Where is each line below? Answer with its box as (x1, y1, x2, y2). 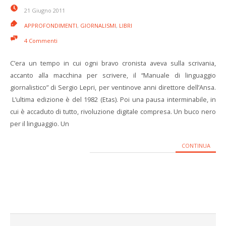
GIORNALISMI (80, 22, 116, 29)
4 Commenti (24, 37, 58, 44)
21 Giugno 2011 (24, 7, 65, 14)
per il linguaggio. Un (10, 119, 69, 128)
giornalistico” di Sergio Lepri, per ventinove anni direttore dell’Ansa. (10, 83, 216, 92)
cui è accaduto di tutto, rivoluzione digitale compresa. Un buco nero (10, 107, 216, 116)
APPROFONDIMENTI (24, 22, 77, 29)
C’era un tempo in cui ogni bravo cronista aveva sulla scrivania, (10, 59, 216, 68)
